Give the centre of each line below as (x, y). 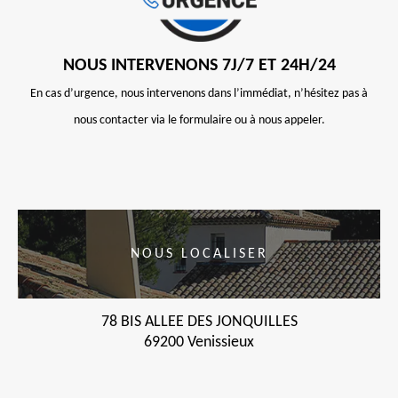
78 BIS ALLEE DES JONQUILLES (199, 322)
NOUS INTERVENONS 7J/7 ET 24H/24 (199, 66)
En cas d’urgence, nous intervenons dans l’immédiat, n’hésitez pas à (199, 94)
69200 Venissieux (199, 342)
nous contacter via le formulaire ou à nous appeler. (199, 120)
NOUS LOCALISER (199, 254)
